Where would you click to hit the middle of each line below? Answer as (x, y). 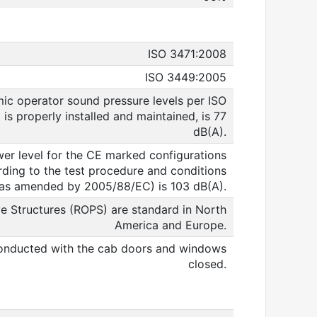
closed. (207, 264)
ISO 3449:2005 (186, 77)
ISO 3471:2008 (187, 54)
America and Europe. (171, 225)
